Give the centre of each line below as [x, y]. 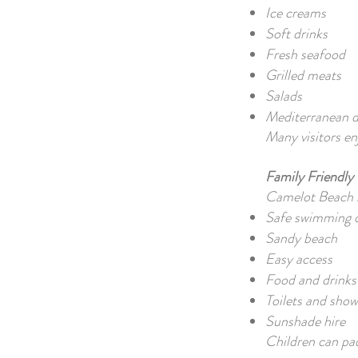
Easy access [299, 259]
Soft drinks [296, 34]
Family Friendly [309, 177]
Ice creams [296, 13]
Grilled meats [303, 75]
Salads [284, 96]
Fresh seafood [305, 54]
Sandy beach [301, 238]
